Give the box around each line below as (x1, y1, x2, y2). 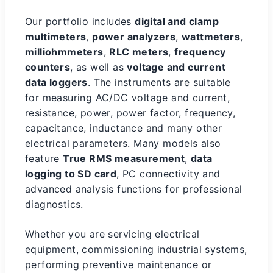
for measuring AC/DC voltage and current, (25, 91, 230, 104)
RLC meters (109, 46, 169, 58)
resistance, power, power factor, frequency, (25, 107, 236, 119)
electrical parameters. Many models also (25, 137, 221, 149)
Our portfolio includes (25, 15, 135, 27)
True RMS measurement (63, 152, 185, 165)
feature (25, 152, 63, 165)
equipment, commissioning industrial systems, (25, 243, 247, 255)
